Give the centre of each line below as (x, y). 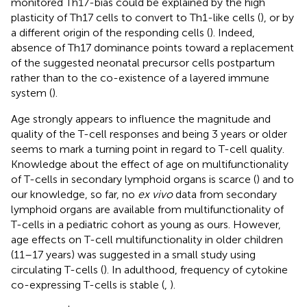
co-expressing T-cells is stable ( (88, 284)
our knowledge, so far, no (74, 194)
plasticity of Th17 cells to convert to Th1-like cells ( (136, 17)
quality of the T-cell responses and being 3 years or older (149, 134)
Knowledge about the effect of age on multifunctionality (150, 164)
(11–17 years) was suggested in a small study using (133, 254)
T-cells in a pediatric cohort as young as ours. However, (146, 224)
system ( (32, 93)
